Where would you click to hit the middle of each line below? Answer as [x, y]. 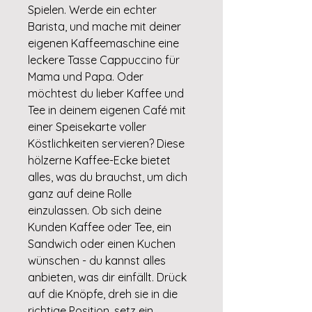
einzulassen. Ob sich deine [95, 210]
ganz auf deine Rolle [80, 193]
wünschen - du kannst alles [97, 260]
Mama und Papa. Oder [86, 76]
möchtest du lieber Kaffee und [106, 93]
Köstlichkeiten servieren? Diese [106, 143]
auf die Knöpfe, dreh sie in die [103, 294]
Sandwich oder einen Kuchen [102, 243]
